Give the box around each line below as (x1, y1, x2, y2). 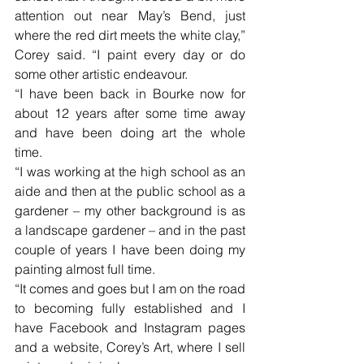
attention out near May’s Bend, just (15, 7, 245, 24)
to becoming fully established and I (15, 300, 245, 317)
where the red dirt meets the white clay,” (15, 27, 245, 44)
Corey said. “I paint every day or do (15, 46, 245, 63)
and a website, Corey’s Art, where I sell (15, 339, 245, 356)
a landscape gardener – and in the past (15, 222, 245, 239)
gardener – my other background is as (15, 202, 245, 219)
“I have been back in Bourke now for (15, 85, 245, 102)
